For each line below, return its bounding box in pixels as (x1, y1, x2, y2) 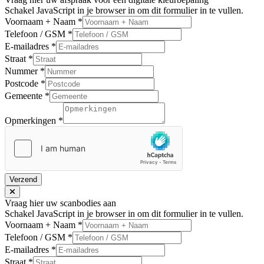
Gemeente (5, 90, 45, 101)
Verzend (9, 174, 37, 184)
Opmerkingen (5, 115, 58, 126)
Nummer (5, 65, 40, 76)
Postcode (5, 78, 41, 88)
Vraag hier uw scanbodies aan (5, 197, 116, 208)
